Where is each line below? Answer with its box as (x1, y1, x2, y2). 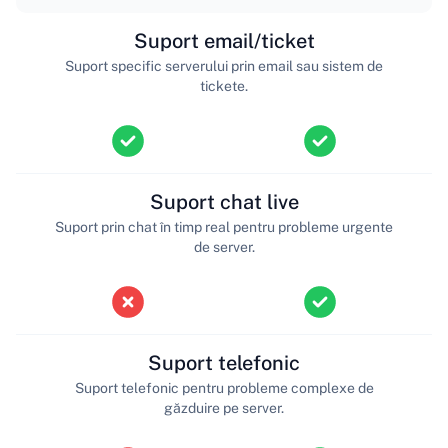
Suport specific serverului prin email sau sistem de (65, 57, 383, 74)
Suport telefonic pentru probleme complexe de (74, 379, 374, 396)
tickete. (200, 77, 248, 94)
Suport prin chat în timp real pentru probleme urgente (55, 218, 393, 235)
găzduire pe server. (164, 399, 284, 416)
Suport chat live (149, 189, 299, 214)
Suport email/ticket (133, 28, 315, 53)
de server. (193, 238, 255, 255)
